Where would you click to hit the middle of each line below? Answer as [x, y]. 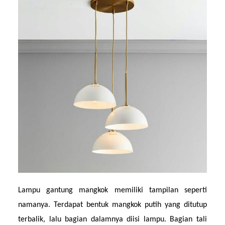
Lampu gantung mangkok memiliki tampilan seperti [113, 190]
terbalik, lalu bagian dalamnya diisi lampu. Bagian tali [113, 219]
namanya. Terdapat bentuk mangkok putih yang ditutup [113, 205]
